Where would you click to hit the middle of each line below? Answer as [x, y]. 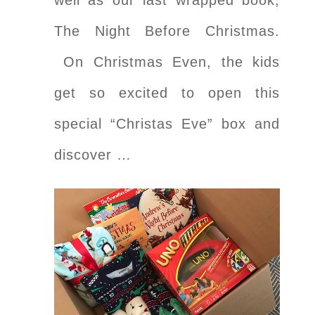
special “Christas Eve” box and [167, 123]
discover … [93, 154]
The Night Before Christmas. [167, 31]
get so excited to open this [167, 92]
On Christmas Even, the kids [167, 62]
